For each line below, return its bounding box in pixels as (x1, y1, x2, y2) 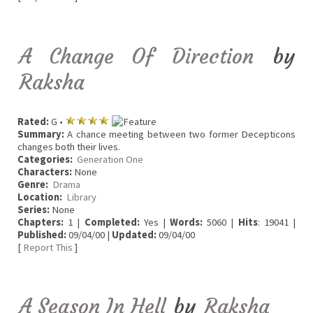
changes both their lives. (17, 140, 120, 154)
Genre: (17, 178, 50, 191)
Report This (23, 241, 73, 254)
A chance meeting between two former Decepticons (64, 128, 296, 141)
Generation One (77, 153, 143, 166)
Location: (17, 191, 64, 204)
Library (66, 191, 96, 204)
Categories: (17, 153, 73, 166)
